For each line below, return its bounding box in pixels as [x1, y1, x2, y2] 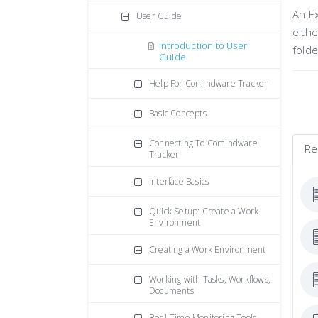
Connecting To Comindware [149, 137, 258, 149]
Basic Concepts [149, 107, 207, 119]
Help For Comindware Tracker [149, 77, 268, 89]
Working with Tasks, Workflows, [149, 273, 270, 285]
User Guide [136, 10, 182, 22]
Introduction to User [159, 39, 247, 52]
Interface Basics [149, 175, 209, 187]
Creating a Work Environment [149, 243, 266, 256]
